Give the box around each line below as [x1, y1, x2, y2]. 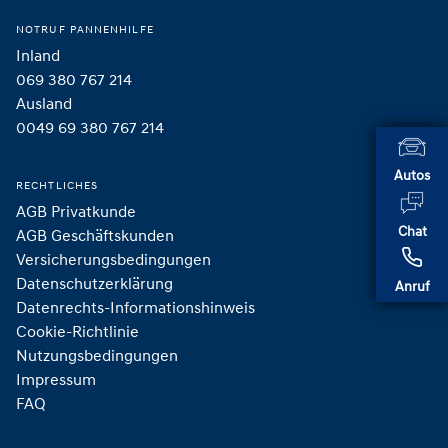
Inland [16, 44, 60, 65]
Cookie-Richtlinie [16, 320, 139, 341]
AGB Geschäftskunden [16, 224, 174, 245]
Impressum [16, 368, 96, 389]
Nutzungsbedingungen [16, 344, 178, 365]
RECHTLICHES [16, 177, 99, 192]
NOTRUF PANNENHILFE [16, 21, 154, 36]
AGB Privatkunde [16, 200, 136, 221]
